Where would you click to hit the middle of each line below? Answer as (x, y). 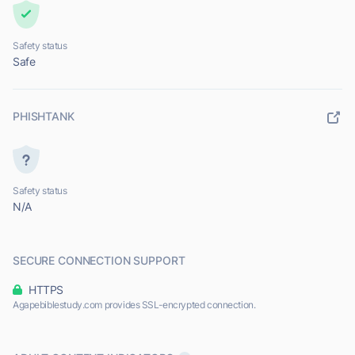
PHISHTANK (44, 116)
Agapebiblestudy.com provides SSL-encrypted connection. (134, 305)
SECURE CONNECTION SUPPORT (99, 261)
